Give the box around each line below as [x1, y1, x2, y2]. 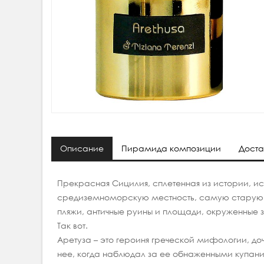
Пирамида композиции [121, 143, 221, 154]
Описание [60, 143, 104, 154]
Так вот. [57, 220, 88, 232]
